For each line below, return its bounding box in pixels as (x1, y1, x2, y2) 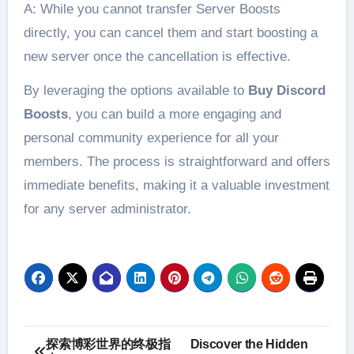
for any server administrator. (23, 201, 191, 217)
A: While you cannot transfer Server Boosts (23, 2, 281, 17)
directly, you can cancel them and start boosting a (23, 25, 318, 40)
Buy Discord (247, 83, 326, 98)
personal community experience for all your (23, 130, 279, 145)
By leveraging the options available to (23, 83, 248, 98)
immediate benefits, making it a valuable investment (23, 178, 330, 193)
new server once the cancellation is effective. (23, 49, 291, 64)
